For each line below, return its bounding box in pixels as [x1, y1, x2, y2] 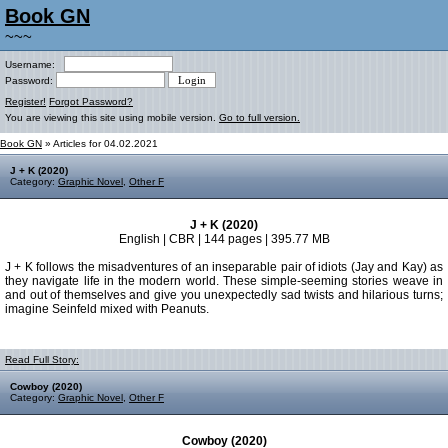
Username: [5, 59, 64, 70]
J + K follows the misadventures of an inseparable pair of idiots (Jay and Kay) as [5, 260, 443, 274]
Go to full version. [219, 112, 300, 123]
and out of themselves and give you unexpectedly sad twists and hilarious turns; [5, 288, 443, 302]
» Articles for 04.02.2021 [42, 138, 158, 149]
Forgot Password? [49, 96, 133, 107]
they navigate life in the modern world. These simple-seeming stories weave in [5, 274, 443, 288]
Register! [5, 96, 46, 107]
